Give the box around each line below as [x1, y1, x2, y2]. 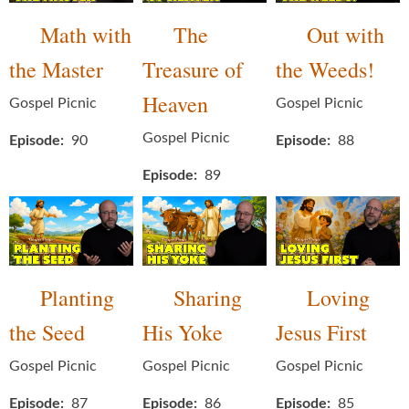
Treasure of [142, 54, 243, 84]
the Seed [9, 318, 85, 348]
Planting [40, 283, 114, 313]
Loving [307, 283, 370, 313]
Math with [40, 19, 131, 49]
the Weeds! [276, 54, 374, 84]
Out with [307, 19, 384, 49]
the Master [9, 54, 103, 84]
